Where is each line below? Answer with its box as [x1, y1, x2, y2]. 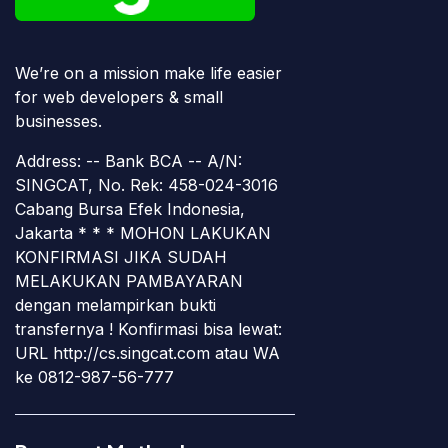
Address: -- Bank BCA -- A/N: [15, 150, 242, 171]
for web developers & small [15, 86, 223, 107]
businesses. [15, 110, 102, 131]
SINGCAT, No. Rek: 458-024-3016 [15, 174, 278, 195]
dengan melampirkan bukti [15, 294, 216, 315]
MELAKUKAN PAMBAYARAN [15, 270, 243, 291]
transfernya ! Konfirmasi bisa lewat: [15, 318, 282, 339]
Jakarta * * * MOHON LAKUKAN [15, 222, 271, 243]
